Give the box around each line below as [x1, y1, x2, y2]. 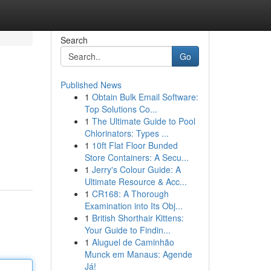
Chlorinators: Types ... [84, 127, 169, 139]
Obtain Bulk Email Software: [91, 91, 198, 103]
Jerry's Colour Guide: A [91, 163, 181, 175]
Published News [60, 79, 122, 91]
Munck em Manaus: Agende [84, 248, 192, 260]
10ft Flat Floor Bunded [91, 139, 178, 151]
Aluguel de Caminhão [91, 236, 174, 248]
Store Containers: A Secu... [84, 151, 189, 163]
